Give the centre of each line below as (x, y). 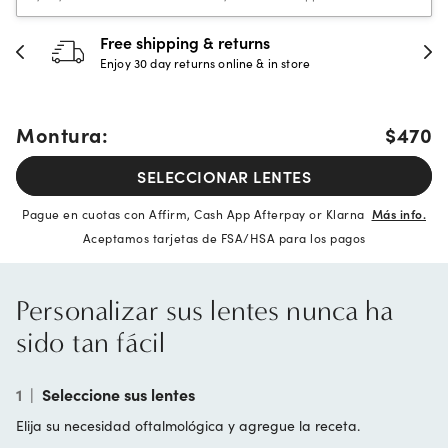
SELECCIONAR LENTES (224, 176)
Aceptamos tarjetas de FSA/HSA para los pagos (224, 237)
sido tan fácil (90, 342)
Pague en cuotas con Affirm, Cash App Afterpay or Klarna (197, 213)
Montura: (62, 134)
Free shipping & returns (185, 42)
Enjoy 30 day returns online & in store (205, 62)
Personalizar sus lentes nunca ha (205, 310)
